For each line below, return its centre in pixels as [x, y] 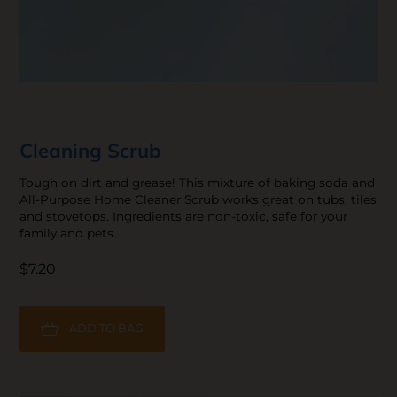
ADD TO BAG [107, 329]
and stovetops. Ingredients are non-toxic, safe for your [184, 217]
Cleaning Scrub [91, 151]
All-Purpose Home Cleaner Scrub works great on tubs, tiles [198, 200]
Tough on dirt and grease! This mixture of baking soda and [198, 183]
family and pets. [68, 234]
